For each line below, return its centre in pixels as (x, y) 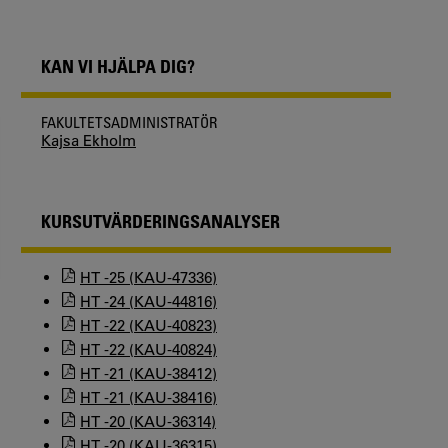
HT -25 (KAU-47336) (148, 277)
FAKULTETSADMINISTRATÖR (129, 121)
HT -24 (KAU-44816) (148, 301)
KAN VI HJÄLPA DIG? (118, 65)
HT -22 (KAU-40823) (148, 325)
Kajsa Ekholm (88, 140)
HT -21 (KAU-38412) (148, 373)
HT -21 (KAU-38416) (148, 397)
